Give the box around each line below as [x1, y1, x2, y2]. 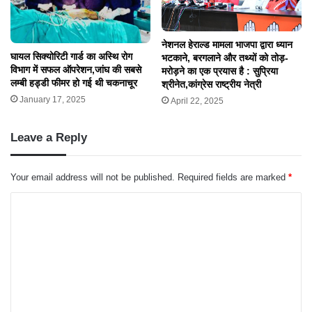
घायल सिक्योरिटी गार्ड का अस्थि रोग [10, 189, 132, 201]
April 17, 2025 [19, 50, 72, 61]
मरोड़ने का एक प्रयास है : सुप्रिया [162, 204, 278, 216]
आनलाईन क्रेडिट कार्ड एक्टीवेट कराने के [10, 19, 150, 31]
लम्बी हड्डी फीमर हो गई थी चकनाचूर [10, 215, 137, 227]
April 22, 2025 [171, 235, 224, 245]
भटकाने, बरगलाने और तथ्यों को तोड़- [162, 191, 288, 203]
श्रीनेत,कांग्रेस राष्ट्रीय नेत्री [162, 217, 261, 229]
